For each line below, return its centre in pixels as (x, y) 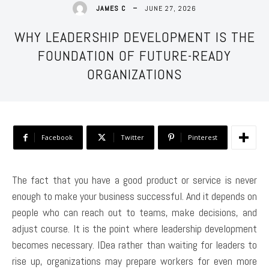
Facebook (57, 138)
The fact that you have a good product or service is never (134, 180)
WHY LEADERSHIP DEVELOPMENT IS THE (134, 37)
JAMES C (111, 9)
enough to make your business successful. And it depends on (134, 196)
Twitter (132, 138)
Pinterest (202, 138)
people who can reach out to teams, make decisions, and (134, 213)
